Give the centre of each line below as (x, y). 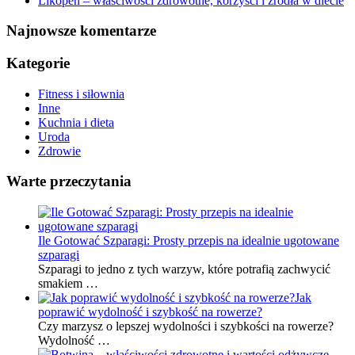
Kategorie (38, 63)
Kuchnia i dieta (76, 122)
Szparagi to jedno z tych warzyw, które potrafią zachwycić (184, 269)
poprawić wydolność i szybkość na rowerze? (150, 312)
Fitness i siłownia (81, 94)
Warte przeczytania (69, 181)
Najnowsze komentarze (81, 31)
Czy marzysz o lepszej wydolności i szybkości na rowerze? (186, 326)
